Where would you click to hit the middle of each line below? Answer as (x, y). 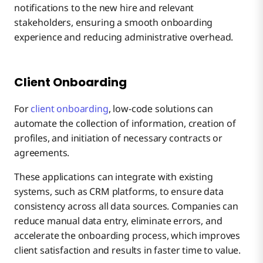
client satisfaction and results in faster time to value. (128, 250)
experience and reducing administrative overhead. (124, 37)
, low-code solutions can (161, 109)
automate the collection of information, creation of (125, 124)
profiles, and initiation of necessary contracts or (118, 138)
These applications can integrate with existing (114, 177)
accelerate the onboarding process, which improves (127, 236)
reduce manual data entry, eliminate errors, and (118, 221)
